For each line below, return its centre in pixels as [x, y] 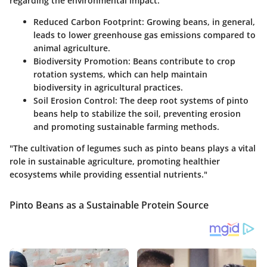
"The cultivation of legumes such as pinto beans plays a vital [133, 148]
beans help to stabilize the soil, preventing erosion [137, 113]
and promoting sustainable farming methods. [126, 126]
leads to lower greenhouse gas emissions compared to [145, 35]
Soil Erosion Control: [75, 100]
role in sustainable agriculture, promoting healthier [115, 161]
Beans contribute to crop [183, 61]
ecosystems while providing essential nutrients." [108, 174]
